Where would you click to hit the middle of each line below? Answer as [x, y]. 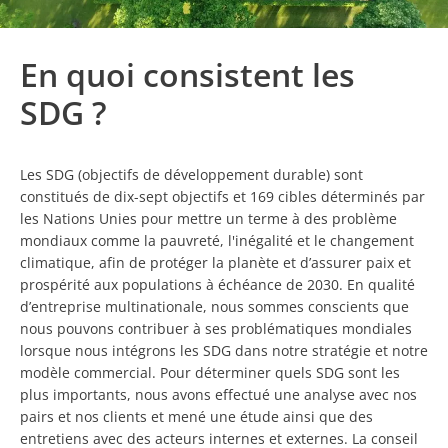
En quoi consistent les [187, 75]
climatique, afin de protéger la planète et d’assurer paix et [215, 263]
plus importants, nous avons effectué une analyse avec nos [218, 395]
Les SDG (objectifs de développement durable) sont [191, 175]
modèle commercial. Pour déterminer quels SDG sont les [210, 373]
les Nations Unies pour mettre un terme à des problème [208, 219]
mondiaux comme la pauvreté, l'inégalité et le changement [217, 241]
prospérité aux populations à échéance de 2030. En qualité [217, 285]
